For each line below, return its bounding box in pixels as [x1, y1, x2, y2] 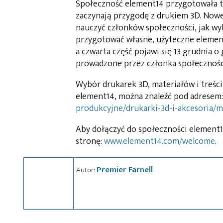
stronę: [76, 133, 104, 149]
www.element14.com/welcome [104, 133, 215, 149]
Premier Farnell [97, 162, 153, 177]
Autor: [76, 163, 97, 176]
